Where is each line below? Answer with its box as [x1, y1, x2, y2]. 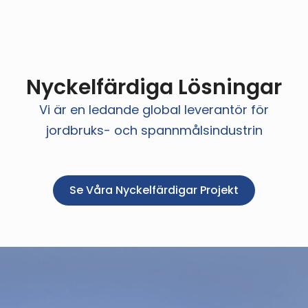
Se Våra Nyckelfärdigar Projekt [69, 182, 239, 199]
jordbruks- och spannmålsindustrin [45, 122, 263, 140]
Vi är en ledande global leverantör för [39, 101, 269, 119]
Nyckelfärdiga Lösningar [26, 73, 282, 102]
